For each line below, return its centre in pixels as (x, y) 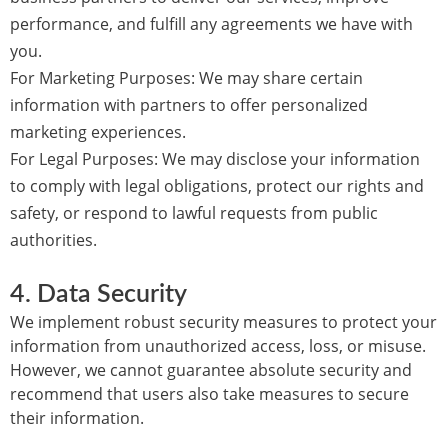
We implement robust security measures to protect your (223, 322)
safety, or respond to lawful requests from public (194, 213)
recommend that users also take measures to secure (209, 394)
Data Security (112, 294)
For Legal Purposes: (84, 159)
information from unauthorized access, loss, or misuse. (218, 346)
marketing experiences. (98, 132)
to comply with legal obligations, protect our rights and (217, 186)
